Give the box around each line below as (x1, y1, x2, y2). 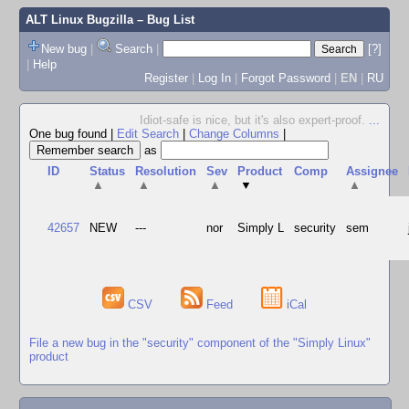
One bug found (29, 127, 110, 141)
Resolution (135, 164, 197, 178)
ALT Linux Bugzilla (25, 13, 133, 26)
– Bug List (132, 13, 194, 26)
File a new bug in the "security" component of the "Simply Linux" (29, 335, 371, 350)
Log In (197, 70, 231, 85)
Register (143, 70, 188, 85)
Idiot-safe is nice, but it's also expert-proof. (140, 113, 369, 127)
